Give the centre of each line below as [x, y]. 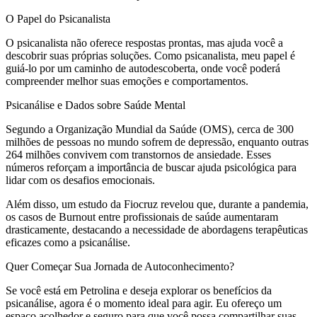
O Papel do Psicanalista [58, 18]
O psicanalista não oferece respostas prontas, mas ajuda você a [144, 42]
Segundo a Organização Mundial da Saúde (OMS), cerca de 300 [150, 129]
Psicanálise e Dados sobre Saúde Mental [96, 105]
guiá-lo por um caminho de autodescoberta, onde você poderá [143, 68]
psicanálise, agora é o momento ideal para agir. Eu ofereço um [144, 303]
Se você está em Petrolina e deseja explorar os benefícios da [139, 290]
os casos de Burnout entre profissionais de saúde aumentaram [142, 217]
